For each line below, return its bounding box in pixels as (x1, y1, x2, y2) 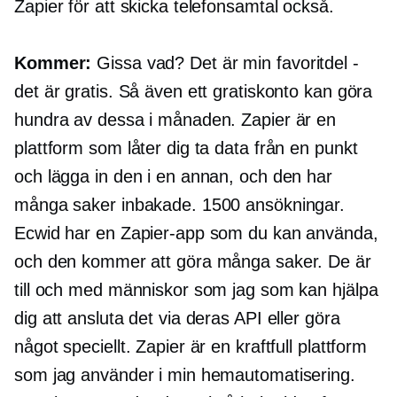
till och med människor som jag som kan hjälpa (14, 280, 378, 300)
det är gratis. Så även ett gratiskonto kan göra (14, 82, 373, 102)
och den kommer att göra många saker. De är (14, 252, 371, 272)
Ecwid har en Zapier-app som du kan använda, (14, 223, 378, 244)
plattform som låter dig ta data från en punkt (14, 138, 358, 159)
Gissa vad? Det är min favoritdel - (91, 53, 359, 74)
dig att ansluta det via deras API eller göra (14, 308, 340, 329)
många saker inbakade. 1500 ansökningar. (14, 195, 346, 215)
